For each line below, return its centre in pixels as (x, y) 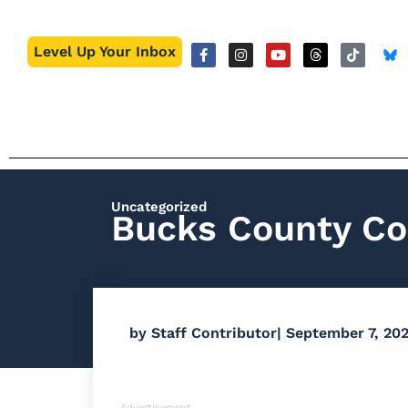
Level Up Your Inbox (105, 51)
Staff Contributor (212, 332)
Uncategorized (159, 207)
